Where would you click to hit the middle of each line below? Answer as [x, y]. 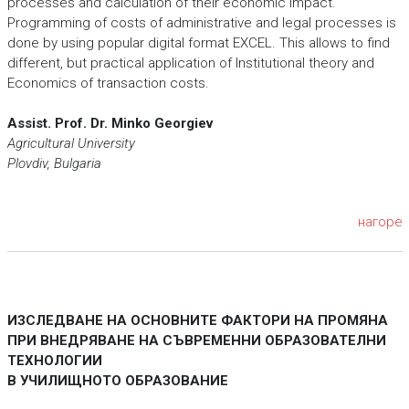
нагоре [380, 222]
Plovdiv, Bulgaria [54, 163]
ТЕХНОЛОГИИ [54, 361]
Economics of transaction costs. [110, 83]
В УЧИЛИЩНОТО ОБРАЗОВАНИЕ [117, 381]
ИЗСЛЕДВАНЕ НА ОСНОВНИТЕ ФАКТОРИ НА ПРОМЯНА [197, 320]
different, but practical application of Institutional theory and [190, 63]
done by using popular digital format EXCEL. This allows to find [198, 43]
